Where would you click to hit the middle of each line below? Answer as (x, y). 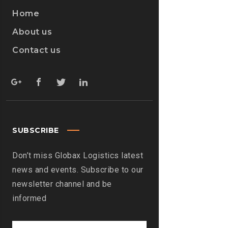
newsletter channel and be (62, 184)
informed (30, 198)
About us (32, 32)
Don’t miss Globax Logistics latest (78, 155)
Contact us (37, 50)
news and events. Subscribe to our (78, 170)
